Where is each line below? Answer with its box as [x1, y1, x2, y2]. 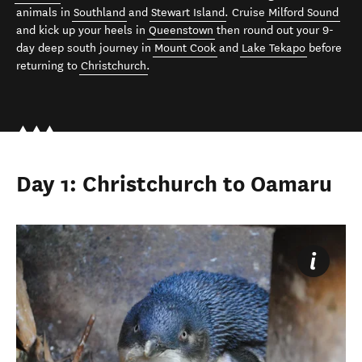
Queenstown [149, 23, 213, 37]
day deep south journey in [16, 40, 154, 55]
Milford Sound [268, 5, 339, 19]
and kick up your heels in [16, 23, 149, 37]
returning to [16, 58, 81, 73]
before [305, 40, 342, 55]
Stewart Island [151, 5, 225, 19]
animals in [16, 5, 74, 19]
